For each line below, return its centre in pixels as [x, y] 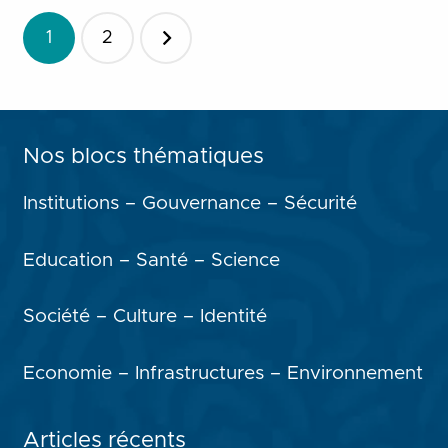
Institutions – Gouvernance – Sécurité [189, 203]
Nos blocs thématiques [143, 157]
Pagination [87, 25]
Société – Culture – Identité [144, 316]
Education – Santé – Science [151, 260]
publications [96, 97]
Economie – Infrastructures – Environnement [222, 373]
